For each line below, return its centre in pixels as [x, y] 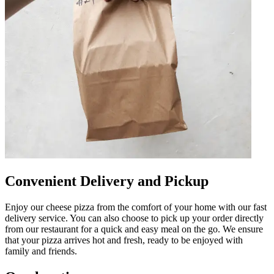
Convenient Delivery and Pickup [107, 181]
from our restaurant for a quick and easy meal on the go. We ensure [134, 229]
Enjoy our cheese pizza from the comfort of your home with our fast [136, 207]
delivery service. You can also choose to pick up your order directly [134, 218]
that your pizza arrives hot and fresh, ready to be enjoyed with [124, 240]
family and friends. [41, 251]
